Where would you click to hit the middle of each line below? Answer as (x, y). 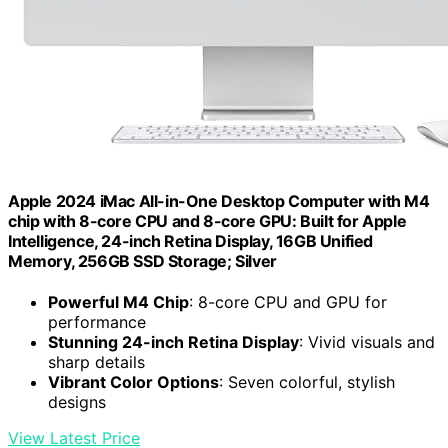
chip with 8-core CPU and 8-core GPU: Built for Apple (207, 220)
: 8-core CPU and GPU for (288, 302)
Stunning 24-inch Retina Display (173, 342)
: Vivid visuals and (367, 342)
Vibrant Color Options (133, 382)
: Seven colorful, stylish (307, 382)
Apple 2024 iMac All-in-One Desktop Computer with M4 (219, 200)
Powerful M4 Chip (118, 302)
